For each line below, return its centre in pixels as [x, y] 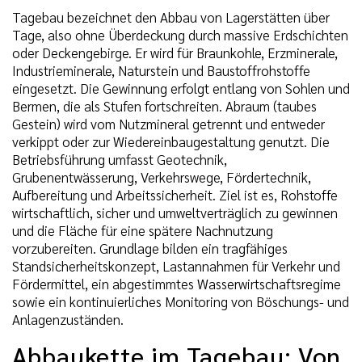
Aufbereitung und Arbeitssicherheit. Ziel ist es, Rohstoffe [175, 194]
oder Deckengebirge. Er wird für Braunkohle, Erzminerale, [175, 52]
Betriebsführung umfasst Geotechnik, [120, 159]
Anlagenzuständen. [68, 319]
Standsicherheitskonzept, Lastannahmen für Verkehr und [176, 265]
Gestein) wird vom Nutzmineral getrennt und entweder [168, 123]
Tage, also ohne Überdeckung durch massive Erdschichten [180, 34]
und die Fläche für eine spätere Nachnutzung [143, 230]
